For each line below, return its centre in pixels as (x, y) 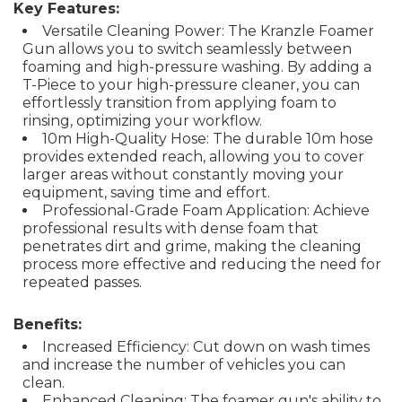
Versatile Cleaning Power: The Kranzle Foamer (208, 31)
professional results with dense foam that (170, 228)
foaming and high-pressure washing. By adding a (197, 67)
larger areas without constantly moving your (183, 175)
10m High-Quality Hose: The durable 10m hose (208, 139)
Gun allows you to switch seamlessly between (187, 49)
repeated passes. (82, 282)
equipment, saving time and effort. (146, 192)
